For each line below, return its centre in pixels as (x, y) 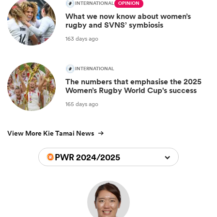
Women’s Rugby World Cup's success (131, 91)
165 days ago (82, 104)
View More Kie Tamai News (51, 133)
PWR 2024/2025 (87, 157)
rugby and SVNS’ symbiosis (114, 25)
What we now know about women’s (128, 16)
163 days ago (82, 38)
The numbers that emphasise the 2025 (133, 82)
